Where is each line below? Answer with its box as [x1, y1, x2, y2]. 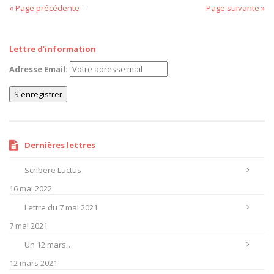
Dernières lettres [24, 139, 95, 150]
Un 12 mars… [24, 239, 73, 250]
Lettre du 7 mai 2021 [24, 202, 98, 213]
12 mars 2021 [9, 257, 57, 268]
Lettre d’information [9, 43, 96, 54]
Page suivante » [206, 2, 265, 13]
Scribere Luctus [24, 165, 81, 176]
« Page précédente [9, 2, 80, 13]
